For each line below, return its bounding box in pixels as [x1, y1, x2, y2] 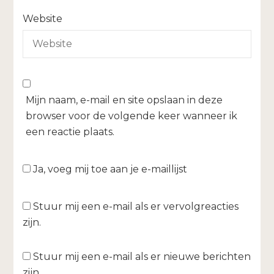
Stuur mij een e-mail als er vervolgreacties [33, 201, 239, 213]
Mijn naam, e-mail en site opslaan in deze [26, 94, 223, 106]
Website [23, 13, 63, 25]
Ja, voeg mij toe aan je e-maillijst [31, 163, 188, 176]
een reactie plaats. [26, 126, 115, 138]
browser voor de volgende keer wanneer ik [26, 110, 238, 122]
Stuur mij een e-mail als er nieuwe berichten [33, 251, 251, 263]
